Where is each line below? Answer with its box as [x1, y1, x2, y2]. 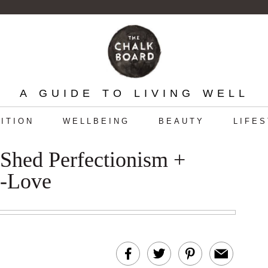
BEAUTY [158, 117, 205, 126]
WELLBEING [62, 117, 130, 126]
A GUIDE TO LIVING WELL [19, 87, 249, 99]
